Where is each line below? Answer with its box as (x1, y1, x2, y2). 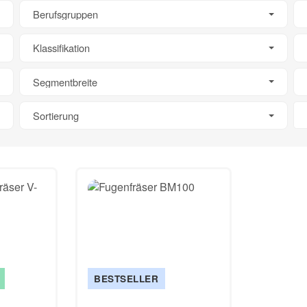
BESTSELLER (94, 272, 159, 286)
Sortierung (32, 108, 79, 123)
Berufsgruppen (32, 7, 98, 22)
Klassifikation (32, 40, 90, 56)
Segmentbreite (32, 74, 97, 89)
